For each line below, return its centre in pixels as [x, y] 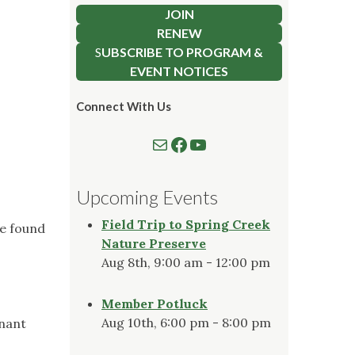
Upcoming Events [147, 197]
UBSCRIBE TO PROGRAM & [182, 52]
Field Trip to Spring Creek [186, 224]
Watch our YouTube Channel [224, 143]
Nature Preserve [154, 243]
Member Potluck [155, 303]
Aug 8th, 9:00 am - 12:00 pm [186, 262]
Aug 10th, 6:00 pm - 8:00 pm [186, 322]
